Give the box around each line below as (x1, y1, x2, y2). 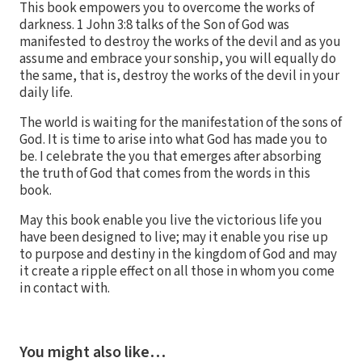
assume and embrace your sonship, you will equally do (19, 49, 336, 69)
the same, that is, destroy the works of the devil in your (19, 66, 339, 86)
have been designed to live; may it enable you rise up (19, 228, 328, 248)
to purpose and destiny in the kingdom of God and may (19, 245, 337, 265)
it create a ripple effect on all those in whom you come (19, 262, 335, 282)
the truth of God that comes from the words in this (19, 164, 310, 184)
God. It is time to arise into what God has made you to (19, 130, 327, 150)
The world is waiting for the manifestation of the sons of (19, 113, 342, 133)
